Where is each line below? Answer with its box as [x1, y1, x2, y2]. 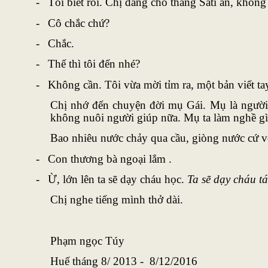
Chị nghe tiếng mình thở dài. [50, 193, 183, 206]
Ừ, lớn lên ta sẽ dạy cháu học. [47, 173, 187, 186]
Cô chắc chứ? [47, 16, 109, 29]
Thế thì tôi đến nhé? [47, 57, 140, 71]
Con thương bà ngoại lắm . [47, 152, 172, 165]
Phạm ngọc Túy [50, 234, 124, 248]
